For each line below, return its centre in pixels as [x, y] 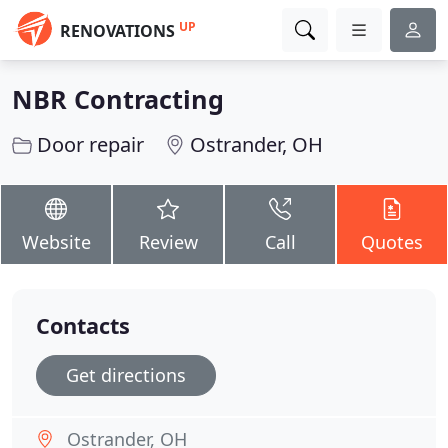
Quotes [392, 242]
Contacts [83, 325]
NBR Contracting [118, 99]
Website [56, 242]
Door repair [90, 144]
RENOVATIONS [117, 31]
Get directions [126, 375]
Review [168, 242]
